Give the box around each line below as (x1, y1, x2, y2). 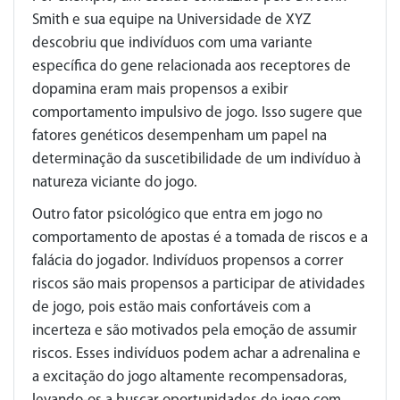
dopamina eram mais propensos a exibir (32, 82, 288, 97)
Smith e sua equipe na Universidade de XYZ (32, 12, 311, 28)
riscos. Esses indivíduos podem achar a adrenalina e (32, 346, 361, 362)
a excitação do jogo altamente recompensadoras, (32, 370, 347, 385)
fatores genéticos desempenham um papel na (32, 129, 327, 144)
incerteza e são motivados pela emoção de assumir (32, 323, 357, 338)
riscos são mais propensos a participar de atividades (32, 277, 365, 292)
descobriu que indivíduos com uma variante (32, 36, 312, 51)
